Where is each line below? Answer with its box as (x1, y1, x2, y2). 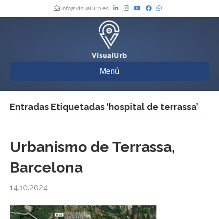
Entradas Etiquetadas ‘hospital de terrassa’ (10, 102, 198, 112)
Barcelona (10, 159, 83, 176)
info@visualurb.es (60, 5, 110, 12)
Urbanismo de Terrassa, (10, 138, 175, 156)
